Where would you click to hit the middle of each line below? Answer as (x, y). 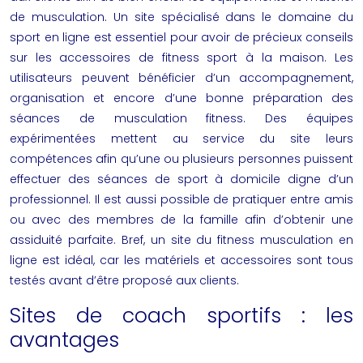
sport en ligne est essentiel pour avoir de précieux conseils (181, 37)
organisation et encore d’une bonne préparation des (181, 98)
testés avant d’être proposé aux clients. (124, 280)
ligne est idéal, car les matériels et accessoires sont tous (181, 260)
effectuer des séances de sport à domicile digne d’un (181, 179)
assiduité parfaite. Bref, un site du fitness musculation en (181, 240)
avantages (64, 340)
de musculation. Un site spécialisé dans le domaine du (181, 17)
